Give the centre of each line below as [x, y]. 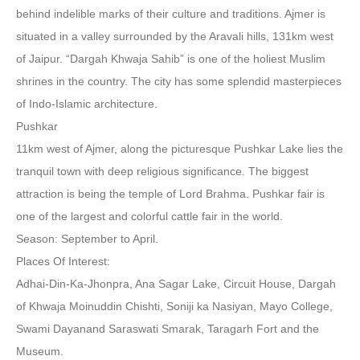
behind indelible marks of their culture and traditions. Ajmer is [171, 14]
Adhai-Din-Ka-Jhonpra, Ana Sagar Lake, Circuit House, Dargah [176, 284]
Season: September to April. [87, 239]
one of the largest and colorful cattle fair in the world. [149, 216]
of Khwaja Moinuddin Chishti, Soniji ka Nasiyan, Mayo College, [174, 306]
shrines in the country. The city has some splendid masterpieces [179, 81]
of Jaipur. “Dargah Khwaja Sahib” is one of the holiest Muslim [171, 59]
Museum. [40, 351]
